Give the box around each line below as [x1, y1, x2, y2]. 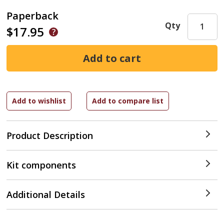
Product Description [6, 129, 93, 141]
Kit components [6, 159, 76, 171]
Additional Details [6, 188, 85, 200]
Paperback [6, 9, 59, 22]
